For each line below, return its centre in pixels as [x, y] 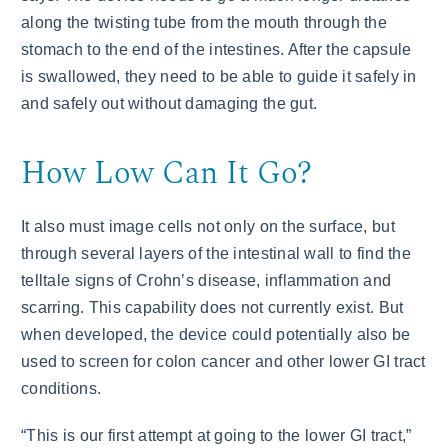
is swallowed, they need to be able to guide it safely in [219, 76]
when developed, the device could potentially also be [216, 334]
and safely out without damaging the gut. [169, 103]
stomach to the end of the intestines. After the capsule [216, 49]
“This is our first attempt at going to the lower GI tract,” [216, 435]
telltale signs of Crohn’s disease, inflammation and [206, 280]
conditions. [61, 388]
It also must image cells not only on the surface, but [208, 226]
